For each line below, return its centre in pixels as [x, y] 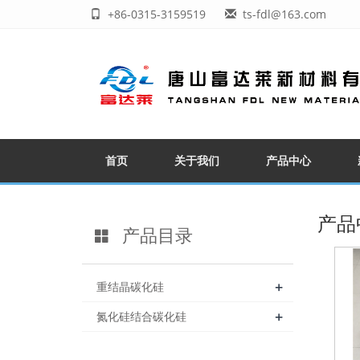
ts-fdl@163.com [284, 14]
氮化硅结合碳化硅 [141, 316]
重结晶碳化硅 [130, 286]
